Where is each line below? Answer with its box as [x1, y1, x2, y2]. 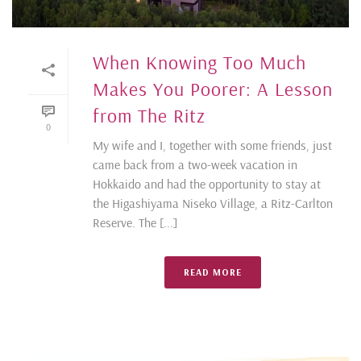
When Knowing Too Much [93, 49, 306, 74]
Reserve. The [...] [93, 214, 177, 230]
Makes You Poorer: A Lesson [93, 76, 333, 101]
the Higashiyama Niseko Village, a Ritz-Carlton [93, 194, 333, 211]
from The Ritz [93, 102, 205, 127]
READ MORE [184, 265, 242, 278]
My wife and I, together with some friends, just [93, 136, 332, 153]
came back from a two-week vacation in [93, 156, 297, 172]
